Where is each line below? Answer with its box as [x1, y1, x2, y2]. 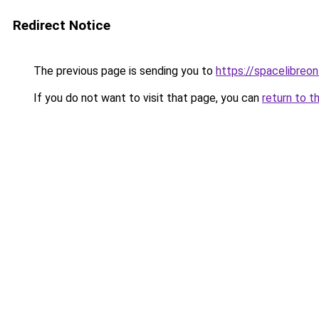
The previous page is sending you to [31, 64, 216, 78]
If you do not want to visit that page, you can [31, 91, 262, 105]
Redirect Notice [13, 17, 110, 33]
